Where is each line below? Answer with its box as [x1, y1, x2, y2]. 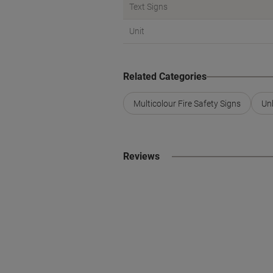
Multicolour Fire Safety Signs [133, 98, 241, 108]
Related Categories [123, 71, 207, 82]
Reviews [123, 151, 160, 162]
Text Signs [129, 2, 168, 12]
